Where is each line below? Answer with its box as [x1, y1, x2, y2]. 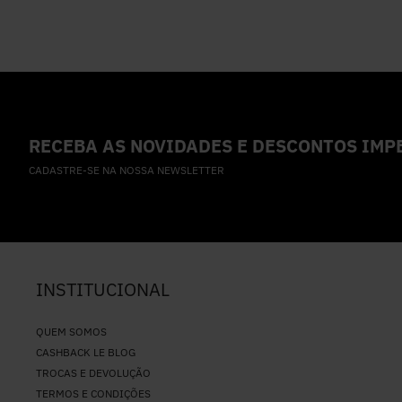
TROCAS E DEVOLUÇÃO [36, 366, 151, 380]
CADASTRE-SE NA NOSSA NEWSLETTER [29, 163, 224, 177]
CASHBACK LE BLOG [36, 345, 135, 359]
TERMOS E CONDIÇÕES [36, 387, 151, 400]
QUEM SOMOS [36, 325, 107, 338]
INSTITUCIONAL [36, 277, 170, 301]
